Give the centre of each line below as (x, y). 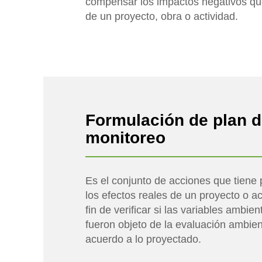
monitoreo (125, 138)
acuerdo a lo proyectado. (143, 239)
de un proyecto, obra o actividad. (161, 16)
